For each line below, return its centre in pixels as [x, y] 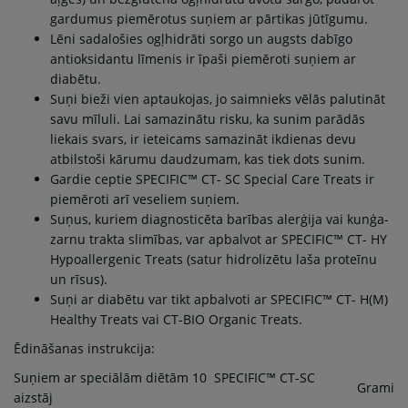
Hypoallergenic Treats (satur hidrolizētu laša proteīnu [214, 259]
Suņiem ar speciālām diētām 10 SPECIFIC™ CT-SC [164, 377]
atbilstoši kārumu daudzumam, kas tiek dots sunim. [208, 158]
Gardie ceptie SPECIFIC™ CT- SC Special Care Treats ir [212, 178]
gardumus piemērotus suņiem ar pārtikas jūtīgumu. [209, 18]
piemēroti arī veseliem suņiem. [145, 199]
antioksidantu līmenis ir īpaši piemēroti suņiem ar [203, 58]
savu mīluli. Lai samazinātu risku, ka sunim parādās [208, 118]
